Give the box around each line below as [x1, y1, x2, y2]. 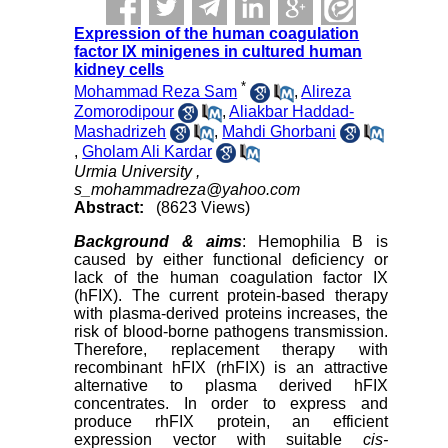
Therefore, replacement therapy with [74, 341, 388, 359]
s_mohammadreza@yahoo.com [74, 181, 301, 199]
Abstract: [74, 199, 145, 217]
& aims [181, 233, 242, 251]
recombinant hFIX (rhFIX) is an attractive [74, 359, 388, 377]
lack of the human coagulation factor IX [74, 269, 388, 287]
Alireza [301, 83, 352, 101]
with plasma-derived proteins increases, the [74, 305, 388, 323]
